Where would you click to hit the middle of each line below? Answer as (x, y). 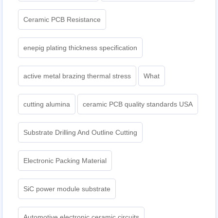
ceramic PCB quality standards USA (138, 104)
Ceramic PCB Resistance (62, 20)
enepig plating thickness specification (81, 48)
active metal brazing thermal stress (77, 76)
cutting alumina (47, 104)
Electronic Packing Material (65, 161)
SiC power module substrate (67, 189)
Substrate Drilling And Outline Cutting (81, 133)
